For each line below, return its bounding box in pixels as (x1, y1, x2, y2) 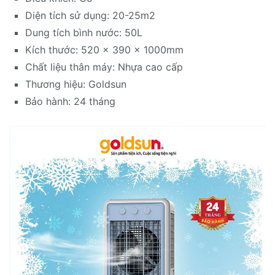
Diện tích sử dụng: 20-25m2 (25, 9, 155, 21)
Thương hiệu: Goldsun (25, 77, 126, 90)
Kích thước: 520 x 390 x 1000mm (25, 43, 184, 56)
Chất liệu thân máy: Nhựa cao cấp (25, 60, 183, 73)
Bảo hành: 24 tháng (25, 95, 115, 107)
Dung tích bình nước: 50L (25, 26, 142, 39)
